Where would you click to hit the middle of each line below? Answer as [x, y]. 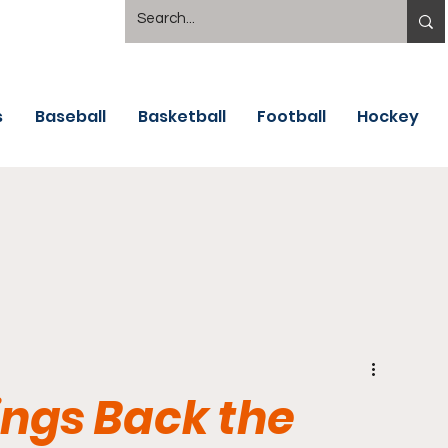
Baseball [70, 116]
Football [291, 116]
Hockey [388, 116]
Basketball [182, 116]
